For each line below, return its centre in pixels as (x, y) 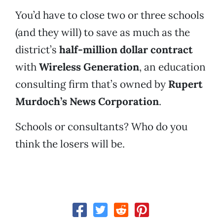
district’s (37, 50)
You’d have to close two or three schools (110, 15)
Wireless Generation (89, 67)
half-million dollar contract (126, 50)
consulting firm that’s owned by (92, 84)
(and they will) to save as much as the (103, 33)
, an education (172, 67)
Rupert (185, 84)
